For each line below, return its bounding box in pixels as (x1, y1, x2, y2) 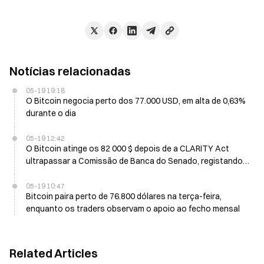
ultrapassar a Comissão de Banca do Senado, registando (26, 155, 243, 166)
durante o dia (26, 107, 76, 118)
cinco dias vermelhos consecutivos (26, 167, 161, 179)
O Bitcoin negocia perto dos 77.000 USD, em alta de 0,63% (26, 95, 246, 106)
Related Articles (9, 245, 98, 260)
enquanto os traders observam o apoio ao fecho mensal (26, 203, 240, 214)
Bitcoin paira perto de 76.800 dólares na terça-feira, (26, 190, 222, 202)
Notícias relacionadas (9, 63, 131, 78)
